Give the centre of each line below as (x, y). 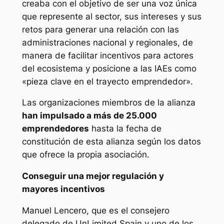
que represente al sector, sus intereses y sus (111, 16)
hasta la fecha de (125, 129)
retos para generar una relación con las (100, 29)
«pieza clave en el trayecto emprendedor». (107, 81)
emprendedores (55, 129)
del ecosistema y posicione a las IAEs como (109, 68)
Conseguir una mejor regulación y (93, 176)
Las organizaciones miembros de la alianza (108, 103)
